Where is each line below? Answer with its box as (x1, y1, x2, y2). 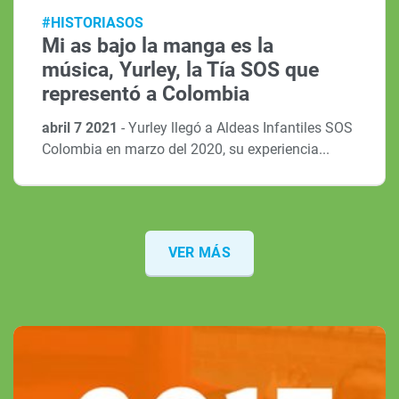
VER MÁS (167, 244, 232, 262)
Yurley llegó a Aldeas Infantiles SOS (128, 119, 354, 137)
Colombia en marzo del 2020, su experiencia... (42, 141, 330, 159)
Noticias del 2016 (85, 370, 196, 388)
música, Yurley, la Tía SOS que (42, 58, 320, 83)
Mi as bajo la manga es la (42, 34, 274, 59)
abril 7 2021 (42, 119, 122, 137)
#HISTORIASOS (42, 14, 144, 32)
